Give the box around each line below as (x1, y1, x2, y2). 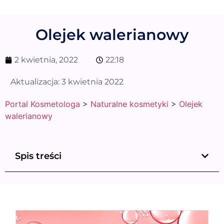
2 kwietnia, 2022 (14, 54, 78, 64)
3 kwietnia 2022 (61, 76, 123, 86)
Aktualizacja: (10, 76, 61, 86)
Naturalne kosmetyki (90, 98, 168, 109)
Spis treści (15, 150, 61, 161)
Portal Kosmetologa (5, 98, 80, 109)
